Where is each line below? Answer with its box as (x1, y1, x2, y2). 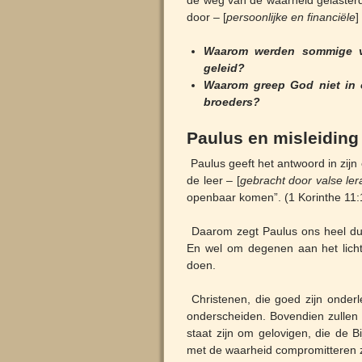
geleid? (204, 61, 246, 75)
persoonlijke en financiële (226, 11, 356, 24)
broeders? (204, 95, 261, 109)
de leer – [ (187, 174, 240, 187)
